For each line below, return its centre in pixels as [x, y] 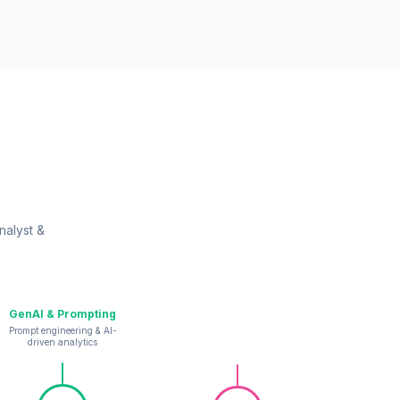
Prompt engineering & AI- [62, 330]
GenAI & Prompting [62, 313]
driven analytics [62, 342]
